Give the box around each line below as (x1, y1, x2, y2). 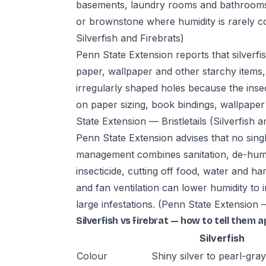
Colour (77, 250, 107, 262)
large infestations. (76, 198, 158, 210)
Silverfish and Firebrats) (76, 32, 184, 44)
